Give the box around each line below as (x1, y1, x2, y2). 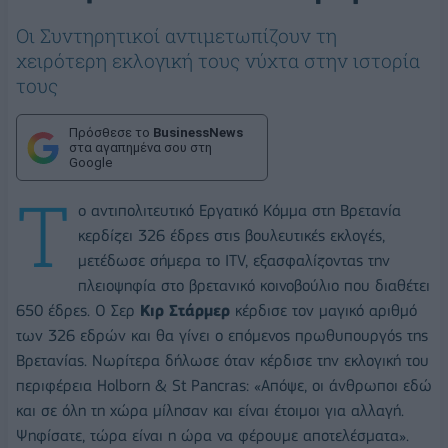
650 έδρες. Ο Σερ (16, 301, 140, 321)
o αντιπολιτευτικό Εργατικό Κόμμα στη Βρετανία (78, 201, 401, 221)
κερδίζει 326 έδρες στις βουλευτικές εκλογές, (78, 226, 385, 246)
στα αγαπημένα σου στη (69, 140, 212, 156)
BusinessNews (153, 125, 243, 141)
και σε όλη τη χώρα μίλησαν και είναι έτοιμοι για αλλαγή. (16, 401, 404, 421)
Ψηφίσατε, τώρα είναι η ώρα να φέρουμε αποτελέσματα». (16, 426, 409, 446)
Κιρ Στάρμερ (140, 301, 230, 321)
